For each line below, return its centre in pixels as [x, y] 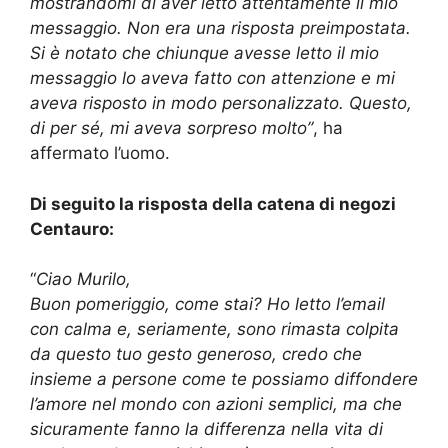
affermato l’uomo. [100, 153]
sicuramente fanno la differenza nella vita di [206, 429]
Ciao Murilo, [83, 279]
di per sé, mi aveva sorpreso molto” [171, 128]
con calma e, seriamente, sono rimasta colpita [214, 329]
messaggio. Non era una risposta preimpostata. [220, 28]
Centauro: [72, 228]
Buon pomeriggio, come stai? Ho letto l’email [207, 304]
